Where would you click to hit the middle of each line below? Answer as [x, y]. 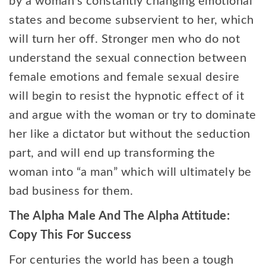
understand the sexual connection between [128, 58]
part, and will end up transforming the [112, 153]
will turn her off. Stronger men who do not [124, 39]
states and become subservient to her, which [132, 20]
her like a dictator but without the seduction [130, 134]
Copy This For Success [70, 235]
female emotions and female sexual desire [124, 77]
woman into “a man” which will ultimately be [130, 172]
